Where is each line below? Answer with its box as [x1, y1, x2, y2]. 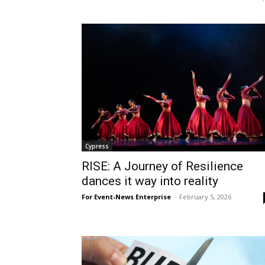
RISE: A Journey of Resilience [82, 159, 243, 173]
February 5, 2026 [179, 192, 231, 201]
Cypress [85, 141, 109, 150]
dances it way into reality [82, 173, 218, 188]
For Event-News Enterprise [82, 192, 171, 201]
